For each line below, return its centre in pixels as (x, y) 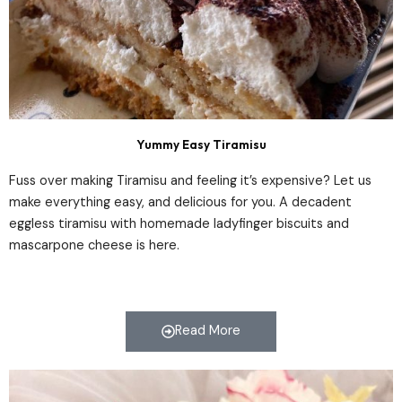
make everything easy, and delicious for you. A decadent (180, 202)
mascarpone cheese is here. (94, 245)
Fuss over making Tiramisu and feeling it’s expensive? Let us (190, 180)
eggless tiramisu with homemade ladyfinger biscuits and (179, 223)
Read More (207, 331)
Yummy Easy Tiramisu (201, 144)
